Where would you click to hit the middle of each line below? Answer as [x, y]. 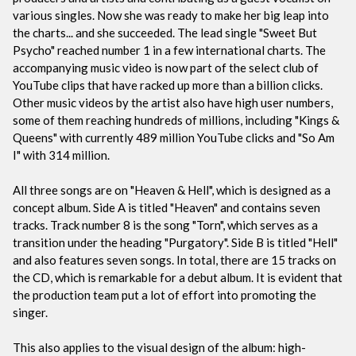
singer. [30, 312]
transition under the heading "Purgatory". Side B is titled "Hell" [175, 242]
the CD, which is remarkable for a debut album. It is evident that [178, 277]
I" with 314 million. [61, 155]
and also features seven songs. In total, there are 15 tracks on [174, 259]
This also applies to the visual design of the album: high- [159, 347]
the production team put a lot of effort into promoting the [164, 294]
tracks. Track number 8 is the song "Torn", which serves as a [165, 224]
